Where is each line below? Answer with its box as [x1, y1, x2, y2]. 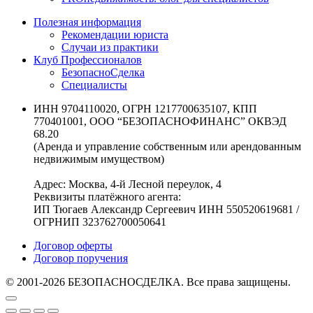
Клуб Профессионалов [34, 54, 142, 66]
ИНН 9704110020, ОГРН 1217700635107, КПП [34, 103, 257, 115]
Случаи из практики [61, 41, 159, 54]
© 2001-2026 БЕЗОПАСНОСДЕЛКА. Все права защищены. [6, 276, 291, 289]
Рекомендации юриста [61, 29, 168, 41]
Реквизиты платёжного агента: [34, 191, 181, 203]
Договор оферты [34, 240, 112, 252]
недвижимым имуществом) [34, 153, 164, 166]
